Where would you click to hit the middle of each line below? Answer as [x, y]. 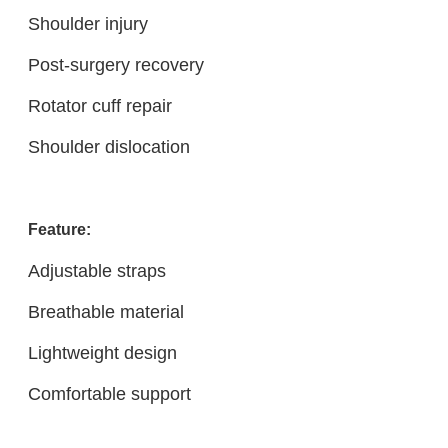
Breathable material [105, 311]
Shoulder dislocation [108, 146]
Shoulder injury [87, 23]
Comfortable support [109, 393]
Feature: [59, 229]
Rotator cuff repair [99, 105]
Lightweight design [102, 352]
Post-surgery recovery [115, 64]
